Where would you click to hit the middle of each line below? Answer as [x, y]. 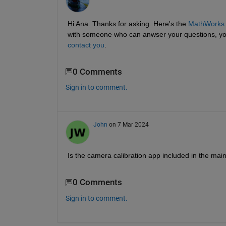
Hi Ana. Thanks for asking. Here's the [127, 23]
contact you [86, 45]
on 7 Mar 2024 [129, 125]
